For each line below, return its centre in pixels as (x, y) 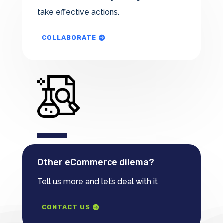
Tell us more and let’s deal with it (97, 182)
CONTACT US (66, 207)
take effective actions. (78, 12)
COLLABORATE (69, 38)
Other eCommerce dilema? (96, 163)
